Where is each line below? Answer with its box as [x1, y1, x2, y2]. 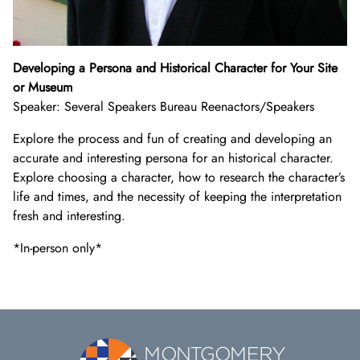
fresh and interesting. [13, 206, 125, 225]
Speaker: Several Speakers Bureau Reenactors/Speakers [13, 96, 314, 116]
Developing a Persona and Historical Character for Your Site [13, 58, 337, 77]
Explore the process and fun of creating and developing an [13, 129, 332, 148]
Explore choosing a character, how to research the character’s [13, 167, 345, 186]
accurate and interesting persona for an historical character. [13, 148, 333, 167]
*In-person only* [13, 238, 102, 257]
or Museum [13, 77, 72, 96]
